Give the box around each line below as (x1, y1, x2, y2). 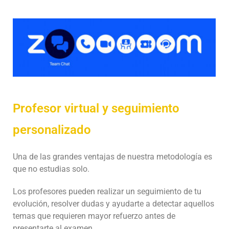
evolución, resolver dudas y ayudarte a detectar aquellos (13, 198, 214, 209)
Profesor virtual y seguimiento (13, 101, 179, 116)
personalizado (13, 122, 91, 137)
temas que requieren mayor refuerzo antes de (13, 211, 175, 221)
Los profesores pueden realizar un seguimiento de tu (13, 186, 201, 196)
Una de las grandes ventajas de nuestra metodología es (13, 151, 212, 162)
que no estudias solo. (13, 164, 89, 174)
